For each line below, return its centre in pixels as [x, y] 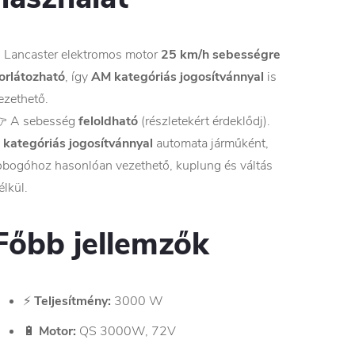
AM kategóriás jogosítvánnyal [177, 77]
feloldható [108, 122]
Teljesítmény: [73, 302]
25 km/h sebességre [221, 55]
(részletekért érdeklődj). [204, 122]
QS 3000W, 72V [126, 332]
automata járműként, [211, 144]
